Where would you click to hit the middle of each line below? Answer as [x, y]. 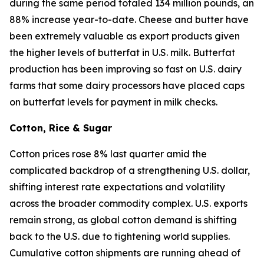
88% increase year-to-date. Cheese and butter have [129, 19]
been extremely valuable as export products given [125, 36]
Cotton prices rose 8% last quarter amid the [108, 154]
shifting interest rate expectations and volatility [117, 187]
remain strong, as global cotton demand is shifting [123, 220]
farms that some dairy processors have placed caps [127, 85]
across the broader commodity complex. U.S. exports [128, 203]
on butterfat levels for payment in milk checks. [113, 102]
